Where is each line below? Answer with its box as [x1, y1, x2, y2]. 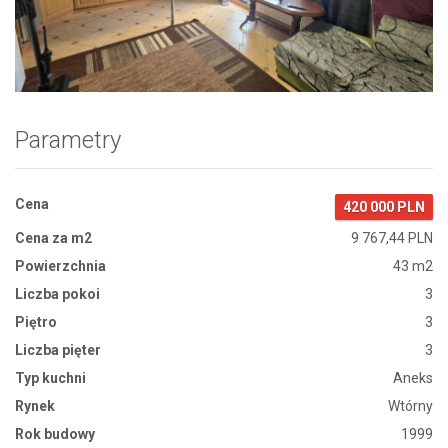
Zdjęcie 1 [45, 24, 139, 53]
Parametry [15, 125, 121, 154]
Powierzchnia [15, 257, 106, 274]
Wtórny [388, 397, 433, 414]
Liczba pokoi [15, 285, 100, 302]
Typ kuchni [15, 369, 86, 386]
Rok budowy [15, 425, 95, 442]
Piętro [15, 313, 57, 330]
